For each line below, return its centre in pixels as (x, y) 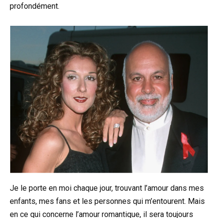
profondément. (35, 6)
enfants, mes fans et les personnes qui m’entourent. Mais (107, 201)
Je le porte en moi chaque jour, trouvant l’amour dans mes (107, 188)
